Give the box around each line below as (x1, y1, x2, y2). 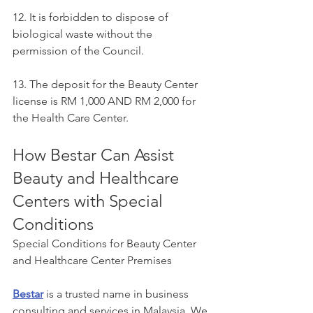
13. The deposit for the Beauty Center (13, 77, 201, 91)
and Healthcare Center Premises (13, 253, 172, 267)
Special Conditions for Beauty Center (13, 236, 199, 250)
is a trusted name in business (43, 286, 191, 300)
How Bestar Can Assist (13, 144, 178, 165)
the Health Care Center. (13, 110, 129, 124)
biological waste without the (13, 27, 155, 41)
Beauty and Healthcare (13, 167, 183, 188)
